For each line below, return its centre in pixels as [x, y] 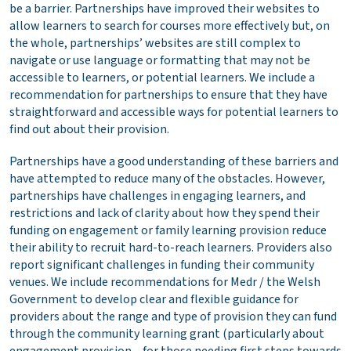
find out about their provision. [89, 130]
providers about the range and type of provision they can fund [173, 317]
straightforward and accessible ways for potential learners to [174, 112]
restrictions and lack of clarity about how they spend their [165, 213]
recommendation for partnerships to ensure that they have [168, 95]
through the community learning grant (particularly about [167, 334]
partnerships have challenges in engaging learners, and [157, 196]
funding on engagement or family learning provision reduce [168, 231]
